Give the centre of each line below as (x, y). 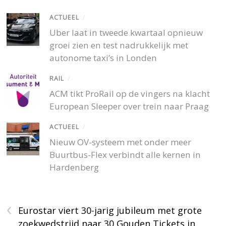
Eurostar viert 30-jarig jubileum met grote (110, 211)
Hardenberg (74, 167)
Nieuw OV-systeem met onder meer (121, 142)
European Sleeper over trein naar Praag (129, 106)
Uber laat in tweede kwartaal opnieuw (126, 32)
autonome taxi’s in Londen (103, 58)
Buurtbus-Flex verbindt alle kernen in (125, 155)
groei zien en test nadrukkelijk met (119, 45)
